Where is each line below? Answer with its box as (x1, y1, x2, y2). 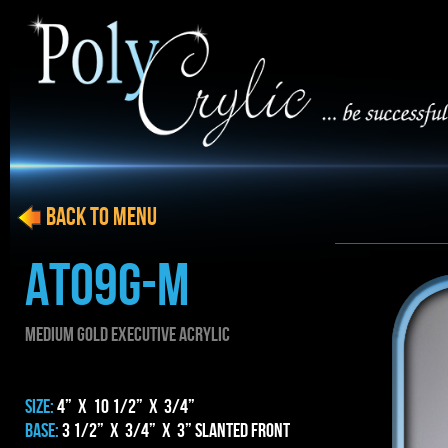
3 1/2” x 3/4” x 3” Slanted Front (62, 419, 290, 443)
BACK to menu (14, 203, 157, 233)
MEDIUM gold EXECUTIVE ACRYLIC (25, 323, 230, 347)
